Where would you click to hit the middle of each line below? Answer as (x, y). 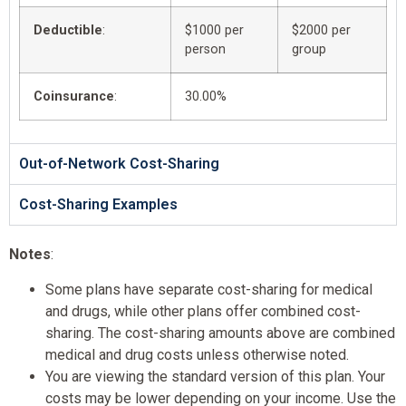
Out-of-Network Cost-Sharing (119, 164)
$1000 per (214, 31)
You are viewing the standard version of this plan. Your (215, 376)
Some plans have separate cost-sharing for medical (209, 289)
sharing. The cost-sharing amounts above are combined (220, 333)
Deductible (68, 31)
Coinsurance (74, 97)
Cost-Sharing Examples (98, 205)
